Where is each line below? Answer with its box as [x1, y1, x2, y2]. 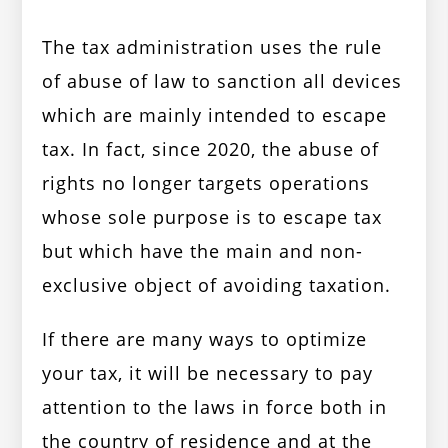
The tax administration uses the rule [42, 35, 383, 60]
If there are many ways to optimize [42, 327, 368, 352]
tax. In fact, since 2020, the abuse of [42, 137, 380, 162]
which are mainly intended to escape [42, 103, 388, 128]
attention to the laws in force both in [42, 395, 388, 420]
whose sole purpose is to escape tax [42, 205, 383, 230]
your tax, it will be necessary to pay [42, 361, 374, 386]
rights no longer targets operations [42, 171, 371, 196]
